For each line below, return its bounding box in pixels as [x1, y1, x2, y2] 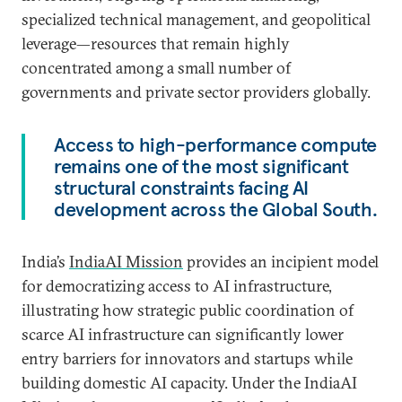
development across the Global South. [54, 197, 378, 222]
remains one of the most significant [54, 153, 349, 179]
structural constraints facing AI [54, 175, 309, 200]
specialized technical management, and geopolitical [22, 9, 371, 30]
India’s [22, 251, 69, 272]
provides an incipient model [183, 251, 379, 272]
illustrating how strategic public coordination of [22, 300, 354, 320]
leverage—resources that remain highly [22, 33, 290, 54]
